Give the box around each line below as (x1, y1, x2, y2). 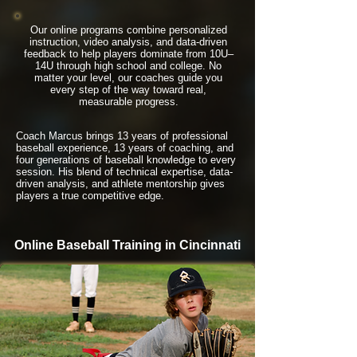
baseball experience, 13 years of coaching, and (16, 142, 233, 154)
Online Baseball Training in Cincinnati (14, 238, 241, 252)
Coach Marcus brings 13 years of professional (16, 130, 228, 142)
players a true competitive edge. (16, 190, 164, 202)
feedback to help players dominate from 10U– (23, 48, 233, 60)
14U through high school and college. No (35, 60, 222, 72)
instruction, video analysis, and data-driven (29, 36, 227, 48)
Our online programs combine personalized (29, 24, 227, 36)
